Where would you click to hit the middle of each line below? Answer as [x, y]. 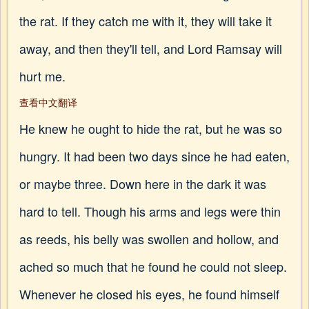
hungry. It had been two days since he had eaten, [154, 156]
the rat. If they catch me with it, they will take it [146, 21]
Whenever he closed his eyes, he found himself [149, 294]
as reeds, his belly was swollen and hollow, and [149, 239]
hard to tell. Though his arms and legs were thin [150, 211]
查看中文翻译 [48, 102]
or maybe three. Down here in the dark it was [143, 183]
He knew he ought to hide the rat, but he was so [151, 128]
